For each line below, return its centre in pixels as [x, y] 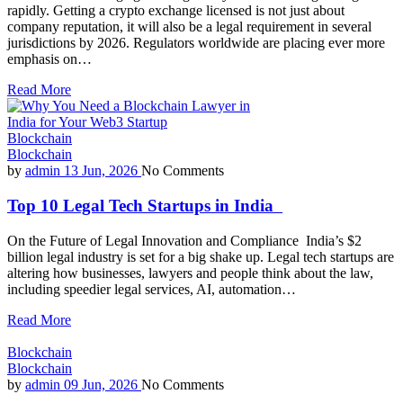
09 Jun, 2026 [101, 384]
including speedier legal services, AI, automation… [152, 289]
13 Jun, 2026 [101, 171]
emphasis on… [49, 59]
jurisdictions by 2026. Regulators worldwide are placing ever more [196, 43]
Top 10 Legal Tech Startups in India [145, 205]
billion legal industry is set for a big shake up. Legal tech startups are [201, 256]
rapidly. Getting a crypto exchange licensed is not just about [176, 11]
